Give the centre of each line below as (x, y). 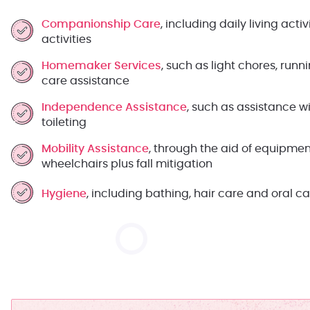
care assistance (85, 81)
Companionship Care (101, 24)
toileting (64, 122)
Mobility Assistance (95, 149)
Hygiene (64, 194)
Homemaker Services (101, 66)
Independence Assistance (114, 107)
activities (66, 39)
